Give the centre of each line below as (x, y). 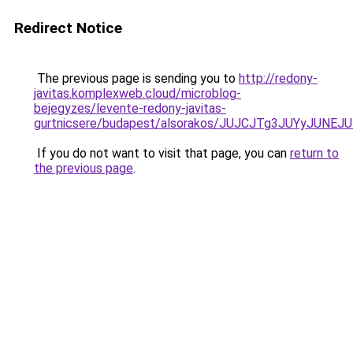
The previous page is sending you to (136, 78)
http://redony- (278, 78)
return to (314, 153)
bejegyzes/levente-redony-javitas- (130, 108)
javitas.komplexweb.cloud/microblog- (137, 93)
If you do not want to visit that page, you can (162, 153)
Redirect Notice (68, 28)
